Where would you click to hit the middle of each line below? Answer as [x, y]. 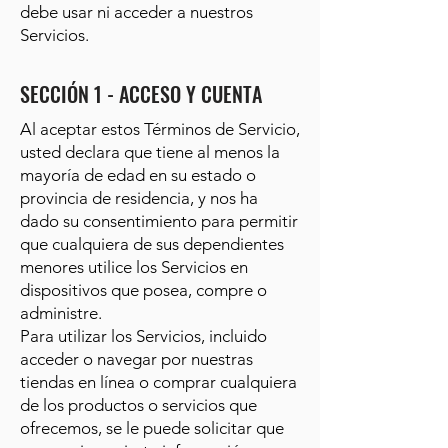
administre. [61, 313]
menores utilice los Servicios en [134, 267]
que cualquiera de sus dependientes [152, 244]
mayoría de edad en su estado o [138, 175]
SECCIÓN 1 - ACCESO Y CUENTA [141, 94]
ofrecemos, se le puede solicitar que [152, 428]
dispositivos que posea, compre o [143, 290]
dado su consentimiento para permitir [159, 221]
